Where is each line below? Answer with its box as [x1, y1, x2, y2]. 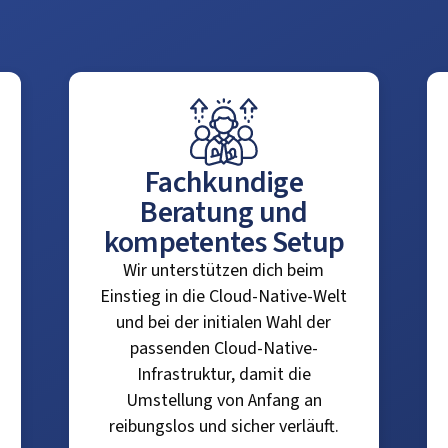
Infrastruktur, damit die [136, 362, 311, 387]
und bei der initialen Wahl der [116, 310, 332, 335]
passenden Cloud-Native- [129, 336, 318, 361]
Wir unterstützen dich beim [123, 258, 325, 283]
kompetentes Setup [103, 221, 345, 264]
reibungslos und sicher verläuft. [108, 414, 339, 439]
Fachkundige [145, 161, 303, 204]
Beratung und [140, 191, 308, 234]
